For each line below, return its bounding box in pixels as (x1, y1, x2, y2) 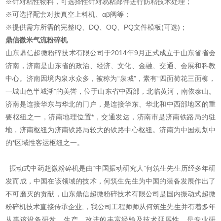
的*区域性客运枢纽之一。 (5, 139, 84, 147)
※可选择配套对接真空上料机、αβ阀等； (5, 10, 131, 19)
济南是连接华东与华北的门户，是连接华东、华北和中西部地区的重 (5, 100, 216, 109)
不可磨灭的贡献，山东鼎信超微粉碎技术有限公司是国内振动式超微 (5, 190, 216, 198)
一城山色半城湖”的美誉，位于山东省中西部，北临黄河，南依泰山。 (5, 87, 216, 96)
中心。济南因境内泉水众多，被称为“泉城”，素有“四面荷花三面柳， (5, 74, 216, 83)
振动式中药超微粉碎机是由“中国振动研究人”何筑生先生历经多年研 (5, 164, 216, 173)
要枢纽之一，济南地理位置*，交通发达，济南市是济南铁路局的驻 (5, 113, 216, 121)
